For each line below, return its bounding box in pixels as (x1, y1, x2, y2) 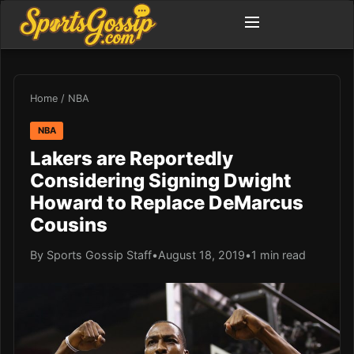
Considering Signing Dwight (30, 168, 292, 192)
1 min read (251, 247, 306, 262)
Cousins (30, 213, 107, 236)
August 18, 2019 (158, 247, 245, 262)
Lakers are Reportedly (30, 146, 233, 170)
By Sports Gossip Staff (30, 247, 152, 262)
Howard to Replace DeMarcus (30, 190, 303, 214)
